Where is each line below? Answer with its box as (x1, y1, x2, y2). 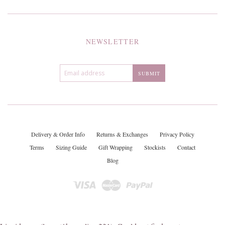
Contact (177, 143, 195, 152)
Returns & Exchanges (96, 130, 148, 139)
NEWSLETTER (85, 37, 140, 47)
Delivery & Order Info (31, 130, 85, 139)
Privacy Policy (159, 130, 194, 139)
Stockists (144, 143, 166, 152)
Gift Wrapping (98, 143, 133, 152)
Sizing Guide (56, 143, 87, 152)
